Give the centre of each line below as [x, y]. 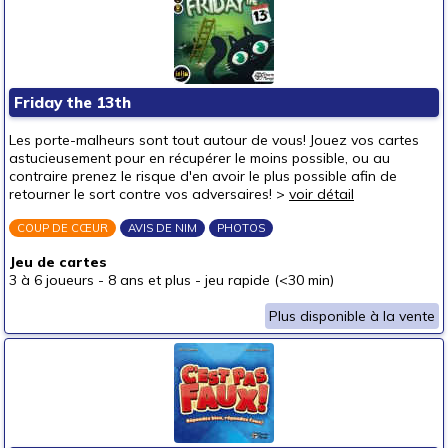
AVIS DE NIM [162, 228]
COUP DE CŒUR [62, 228]
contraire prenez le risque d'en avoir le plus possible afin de [203, 176]
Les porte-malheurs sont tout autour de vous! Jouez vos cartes [214, 140]
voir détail [321, 194]
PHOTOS [241, 228]
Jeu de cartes [58, 262]
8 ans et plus [149, 280]
